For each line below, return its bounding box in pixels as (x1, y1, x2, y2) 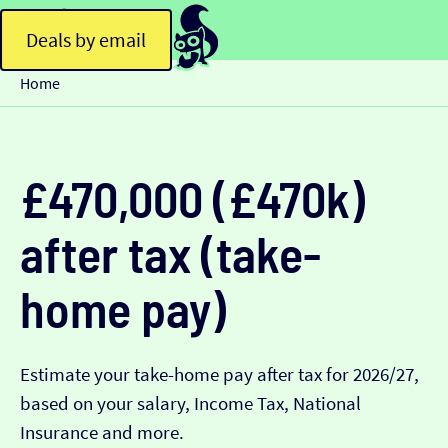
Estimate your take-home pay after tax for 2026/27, (20, 362, 419, 386)
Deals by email (26, 26, 146, 52)
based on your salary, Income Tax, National (20, 391, 361, 415)
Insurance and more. (20, 420, 184, 444)
